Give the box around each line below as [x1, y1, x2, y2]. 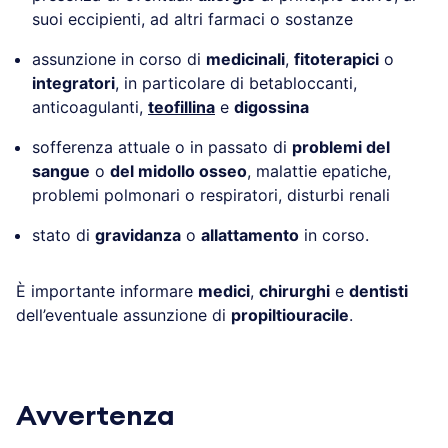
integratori [32, 72, 115, 93]
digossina [234, 96, 309, 117]
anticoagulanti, [32, 96, 148, 117]
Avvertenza [16, 401, 175, 430]
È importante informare [16, 280, 198, 301]
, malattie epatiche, [247, 160, 391, 181]
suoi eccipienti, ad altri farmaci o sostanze [32, 8, 353, 29]
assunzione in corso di [32, 48, 206, 69]
